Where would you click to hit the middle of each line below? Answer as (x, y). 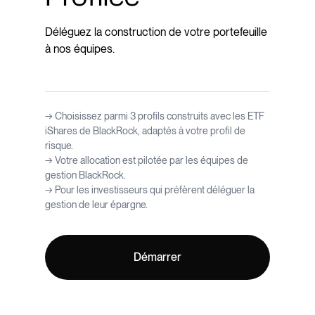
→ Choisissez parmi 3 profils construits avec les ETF (155, 116)
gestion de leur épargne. (96, 205)
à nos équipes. (80, 49)
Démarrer (157, 257)
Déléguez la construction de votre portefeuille (156, 32)
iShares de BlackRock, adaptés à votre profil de (145, 131)
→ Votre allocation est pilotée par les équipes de (147, 160)
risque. (59, 146)
